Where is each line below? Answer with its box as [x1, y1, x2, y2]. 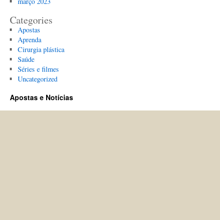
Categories [10, 13, 53, 27]
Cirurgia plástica [17, 45, 64, 55]
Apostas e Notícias [10, 92, 73, 103]
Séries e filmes [17, 64, 59, 74]
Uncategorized [17, 74, 57, 84]
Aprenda [17, 35, 41, 45]
